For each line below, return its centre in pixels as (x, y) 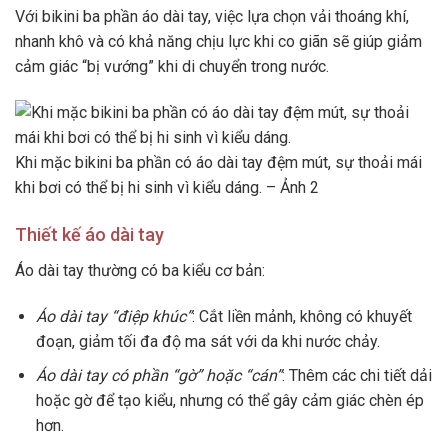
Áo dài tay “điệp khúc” (113, 316)
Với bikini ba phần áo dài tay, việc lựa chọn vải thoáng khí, (212, 17)
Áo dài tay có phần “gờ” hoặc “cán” (158, 376)
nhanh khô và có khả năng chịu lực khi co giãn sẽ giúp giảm (218, 42)
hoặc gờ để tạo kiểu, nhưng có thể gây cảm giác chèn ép (229, 401)
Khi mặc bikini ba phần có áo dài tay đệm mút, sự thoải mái (218, 162)
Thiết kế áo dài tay (89, 234)
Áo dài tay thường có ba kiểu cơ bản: (140, 270)
